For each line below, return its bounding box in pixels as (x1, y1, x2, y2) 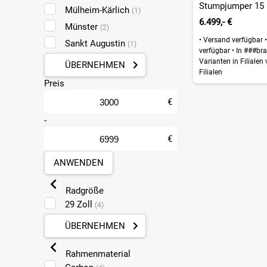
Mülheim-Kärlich (64, 5, 132, 15)
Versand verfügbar (201, 35, 265, 44)
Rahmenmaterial (63, 249, 131, 259)
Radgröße (63, 185, 104, 196)
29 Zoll (64, 199, 95, 210)
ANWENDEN (53, 157, 104, 168)
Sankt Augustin (64, 38, 128, 49)
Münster (64, 21, 100, 32)
